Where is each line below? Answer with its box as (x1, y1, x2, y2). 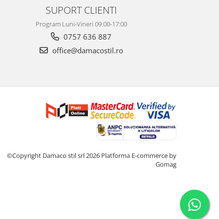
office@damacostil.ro (50, 45, 123, 55)
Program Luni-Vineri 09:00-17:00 (35, 19, 127, 28)
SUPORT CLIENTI (45, 2, 117, 17)
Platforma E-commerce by (101, 151, 176, 160)
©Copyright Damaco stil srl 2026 (7, 151, 101, 160)
